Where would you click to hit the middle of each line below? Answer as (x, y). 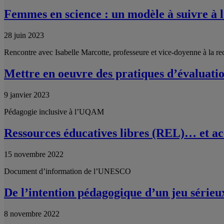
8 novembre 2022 (32, 213)
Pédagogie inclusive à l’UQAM (54, 111)
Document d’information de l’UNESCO (67, 171)
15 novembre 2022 (34, 154)
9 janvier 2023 (27, 94)
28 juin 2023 (24, 35)
